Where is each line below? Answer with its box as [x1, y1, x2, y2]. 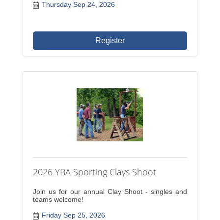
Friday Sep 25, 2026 [41, 211, 105, 219]
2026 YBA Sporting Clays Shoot [33, 166, 157, 178]
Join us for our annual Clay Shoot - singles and [33, 188, 187, 195]
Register [95, 36, 125, 45]
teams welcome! [33, 195, 84, 203]
